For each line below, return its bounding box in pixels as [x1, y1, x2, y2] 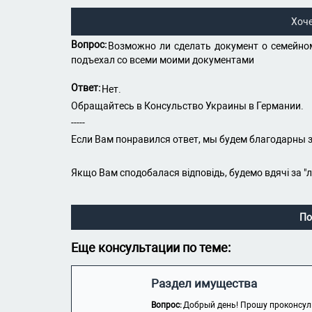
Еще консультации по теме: [71, 240, 231, 255]
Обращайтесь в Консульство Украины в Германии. [71, 100, 304, 111]
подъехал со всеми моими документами [71, 54, 254, 65]
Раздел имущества [151, 276, 257, 290]
